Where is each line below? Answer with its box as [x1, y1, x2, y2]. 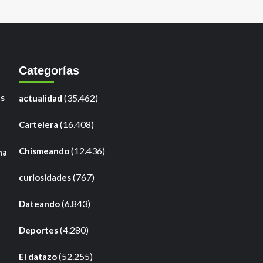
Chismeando [18, 145, 69, 156]
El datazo [18, 251, 57, 262]
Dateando [18, 198, 60, 209]
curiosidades [18, 171, 71, 183]
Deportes [18, 224, 58, 235]
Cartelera [18, 119, 58, 130]
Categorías [18, 63, 79, 77]
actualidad [18, 92, 62, 103]
